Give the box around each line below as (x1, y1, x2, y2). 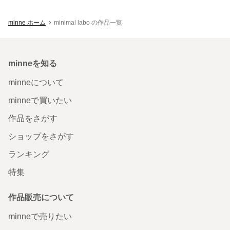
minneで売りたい (8, 212, 72, 221)
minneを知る (8, 59, 57, 68)
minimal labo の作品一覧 (54, 18, 122, 26)
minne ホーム (8, 18, 46, 26)
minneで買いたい (8, 95, 72, 105)
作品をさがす (8, 113, 57, 123)
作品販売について (8, 193, 74, 202)
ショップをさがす (8, 131, 74, 141)
